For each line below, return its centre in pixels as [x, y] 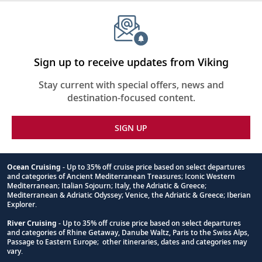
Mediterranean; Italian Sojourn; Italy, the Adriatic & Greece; [107, 185]
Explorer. [22, 204]
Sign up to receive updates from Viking [131, 62]
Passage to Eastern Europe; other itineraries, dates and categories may [127, 242]
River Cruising [32, 223]
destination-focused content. [131, 97]
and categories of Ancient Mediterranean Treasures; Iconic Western [121, 176]
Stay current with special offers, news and [131, 85]
